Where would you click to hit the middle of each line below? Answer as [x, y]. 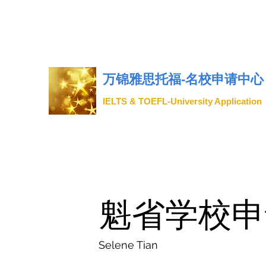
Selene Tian [129, 245]
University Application [216, 101]
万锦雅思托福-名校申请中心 [183, 79]
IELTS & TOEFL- [137, 101]
